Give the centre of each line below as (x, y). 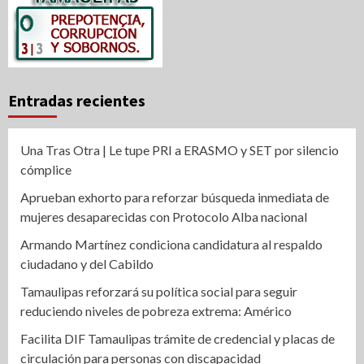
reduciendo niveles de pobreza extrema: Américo (156, 311)
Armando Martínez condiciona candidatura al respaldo (171, 244)
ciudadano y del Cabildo (87, 264)
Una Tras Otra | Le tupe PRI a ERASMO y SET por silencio (180, 150)
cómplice (46, 169)
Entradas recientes (77, 100)
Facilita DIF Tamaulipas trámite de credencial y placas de (178, 338)
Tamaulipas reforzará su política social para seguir (159, 291)
